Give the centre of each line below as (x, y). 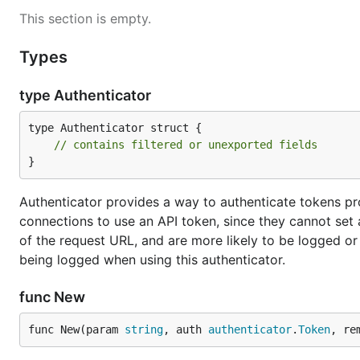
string (144, 329)
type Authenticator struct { (115, 128)
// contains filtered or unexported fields (186, 145)
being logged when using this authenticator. (152, 260)
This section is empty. (85, 18)
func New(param (76, 329)
